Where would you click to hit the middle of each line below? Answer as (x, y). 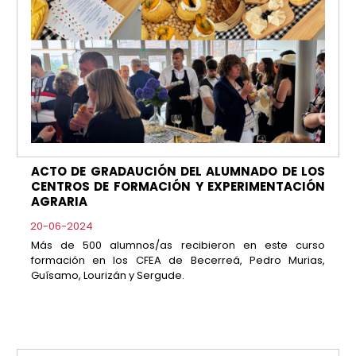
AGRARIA (59, 201)
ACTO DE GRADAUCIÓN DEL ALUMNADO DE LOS (178, 171)
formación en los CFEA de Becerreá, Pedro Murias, (178, 261)
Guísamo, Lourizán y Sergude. (107, 276)
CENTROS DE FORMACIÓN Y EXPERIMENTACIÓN (178, 186)
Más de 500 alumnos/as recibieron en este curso (178, 246)
